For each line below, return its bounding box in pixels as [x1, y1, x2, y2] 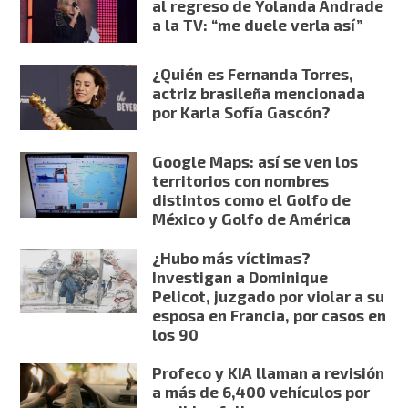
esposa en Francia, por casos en [151, 305, 386, 324]
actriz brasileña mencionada [151, 84, 365, 103]
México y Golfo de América [151, 209, 351, 229]
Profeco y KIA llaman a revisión [151, 362, 384, 382]
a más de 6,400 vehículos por [151, 382, 370, 401]
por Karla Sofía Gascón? [151, 103, 331, 122]
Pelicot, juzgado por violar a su [151, 286, 384, 305]
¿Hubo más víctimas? [151, 248, 311, 267]
